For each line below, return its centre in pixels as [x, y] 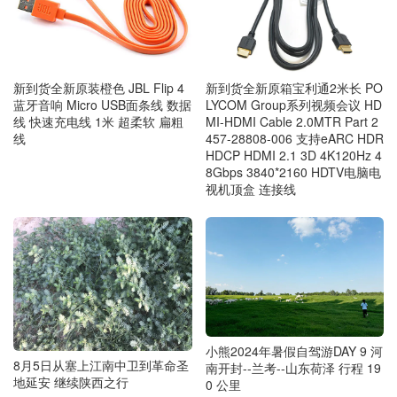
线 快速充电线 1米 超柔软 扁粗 [98, 121]
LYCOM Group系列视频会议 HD [293, 104]
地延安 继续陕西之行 [71, 382]
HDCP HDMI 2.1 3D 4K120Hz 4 [293, 155]
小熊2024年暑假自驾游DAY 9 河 [294, 350]
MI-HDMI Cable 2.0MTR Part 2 [292, 121]
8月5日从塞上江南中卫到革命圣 [101, 366]
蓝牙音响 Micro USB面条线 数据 [102, 104]
